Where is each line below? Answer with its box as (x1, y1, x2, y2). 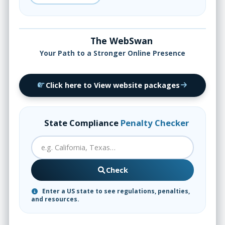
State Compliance (44, 117, 121, 129)
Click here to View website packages (45, 80, 180, 90)
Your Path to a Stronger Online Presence (40, 48, 185, 58)
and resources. (31, 195, 79, 203)
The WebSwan (87, 34, 153, 47)
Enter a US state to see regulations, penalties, (40, 187, 190, 195)
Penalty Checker (120, 117, 189, 129)
